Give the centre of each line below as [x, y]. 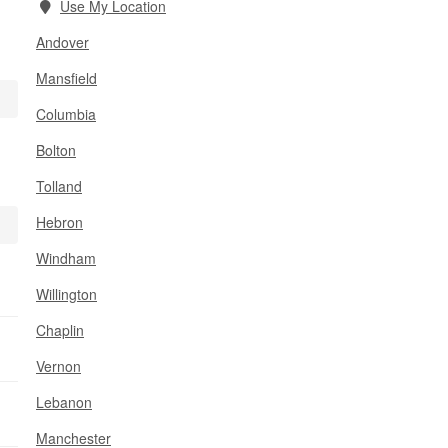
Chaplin [60, 330]
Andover [62, 42]
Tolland [59, 186]
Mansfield [66, 78]
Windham [66, 258]
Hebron [59, 222]
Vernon [58, 366]
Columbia [66, 114]
